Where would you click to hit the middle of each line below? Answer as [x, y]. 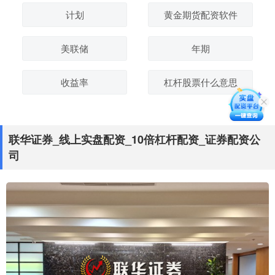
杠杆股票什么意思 [200, 82]
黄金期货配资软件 [200, 14]
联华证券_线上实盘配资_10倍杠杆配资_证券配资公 [134, 139]
